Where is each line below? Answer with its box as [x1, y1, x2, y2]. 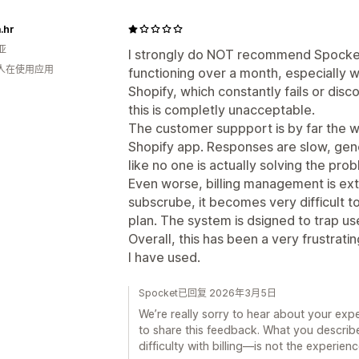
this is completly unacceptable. [128, 101, 315, 118]
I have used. [128, 248, 200, 265]
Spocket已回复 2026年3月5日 [139, 286, 276, 299]
